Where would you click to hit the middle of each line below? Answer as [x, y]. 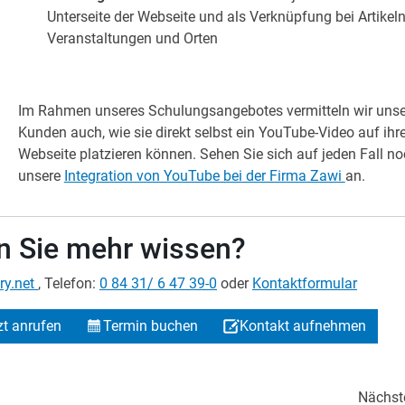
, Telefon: [69, 283]
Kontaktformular [305, 283]
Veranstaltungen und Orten [132, 38]
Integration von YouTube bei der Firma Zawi [204, 176]
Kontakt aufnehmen [302, 326]
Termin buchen [150, 326]
